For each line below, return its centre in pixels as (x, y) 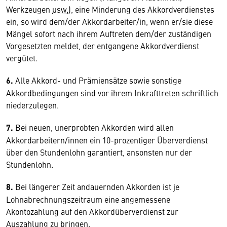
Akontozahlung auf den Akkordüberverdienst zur (92, 211)
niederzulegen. (32, 105)
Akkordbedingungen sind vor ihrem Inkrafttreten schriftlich (112, 93)
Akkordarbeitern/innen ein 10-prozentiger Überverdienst (107, 140)
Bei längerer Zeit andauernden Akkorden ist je (97, 186)
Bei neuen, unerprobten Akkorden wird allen (94, 127)
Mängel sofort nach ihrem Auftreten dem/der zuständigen (109, 33)
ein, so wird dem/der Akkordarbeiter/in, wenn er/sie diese (109, 21)
